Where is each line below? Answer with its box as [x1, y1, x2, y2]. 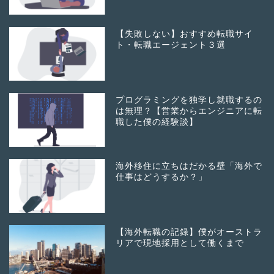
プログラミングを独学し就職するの [116, 95, 263, 105]
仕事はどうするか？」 [116, 172, 208, 182]
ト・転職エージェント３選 [116, 40, 226, 50]
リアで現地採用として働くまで [116, 239, 245, 248]
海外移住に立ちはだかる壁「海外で [116, 161, 263, 171]
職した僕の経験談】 [116, 117, 199, 127]
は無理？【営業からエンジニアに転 [116, 106, 263, 116]
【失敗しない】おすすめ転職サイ [116, 29, 254, 39]
